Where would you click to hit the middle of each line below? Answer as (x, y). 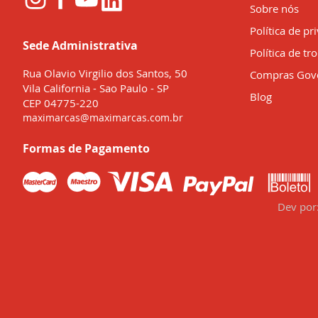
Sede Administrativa (80, 45)
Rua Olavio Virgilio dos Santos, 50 (105, 73)
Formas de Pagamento (86, 148)
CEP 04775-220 (61, 103)
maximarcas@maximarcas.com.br (103, 117)
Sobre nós (274, 9)
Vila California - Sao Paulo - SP (96, 88)
